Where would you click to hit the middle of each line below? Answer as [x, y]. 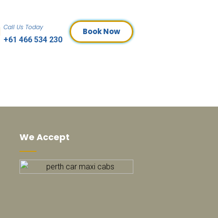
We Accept [44, 137]
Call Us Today [23, 27]
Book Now [101, 31]
